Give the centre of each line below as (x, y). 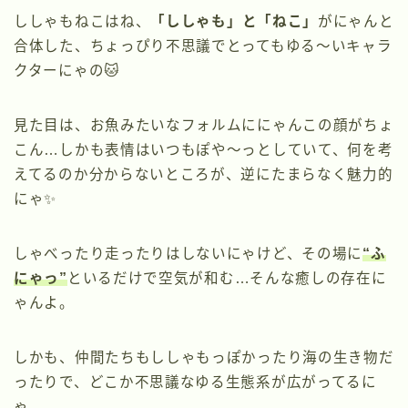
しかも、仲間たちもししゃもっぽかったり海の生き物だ (204, 357)
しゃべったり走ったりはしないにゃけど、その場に (189, 253)
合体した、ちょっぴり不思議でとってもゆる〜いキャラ (203, 46)
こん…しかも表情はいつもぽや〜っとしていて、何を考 (204, 149)
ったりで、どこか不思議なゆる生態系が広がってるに (195, 382)
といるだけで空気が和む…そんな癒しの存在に (227, 278)
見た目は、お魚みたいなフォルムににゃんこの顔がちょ (204, 125)
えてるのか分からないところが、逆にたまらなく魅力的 (204, 174)
